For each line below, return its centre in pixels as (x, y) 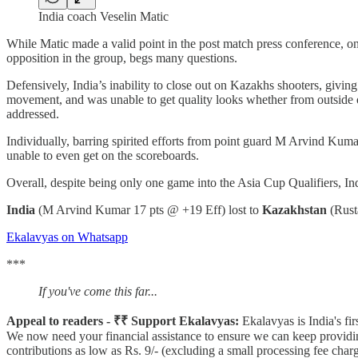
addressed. (33, 113)
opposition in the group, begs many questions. (122, 58)
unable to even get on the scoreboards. (103, 155)
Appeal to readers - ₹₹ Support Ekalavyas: (123, 320)
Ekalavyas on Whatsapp (67, 237)
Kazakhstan (294, 209)
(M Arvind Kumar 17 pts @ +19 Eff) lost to (149, 209)
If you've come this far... (98, 291)
